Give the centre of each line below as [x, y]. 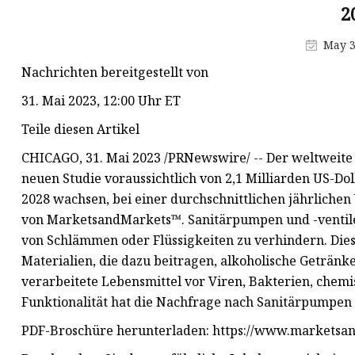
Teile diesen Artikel [80, 130]
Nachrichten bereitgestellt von [115, 73]
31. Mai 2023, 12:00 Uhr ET [101, 101]
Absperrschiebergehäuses [216, 52]
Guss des [162, 31]
